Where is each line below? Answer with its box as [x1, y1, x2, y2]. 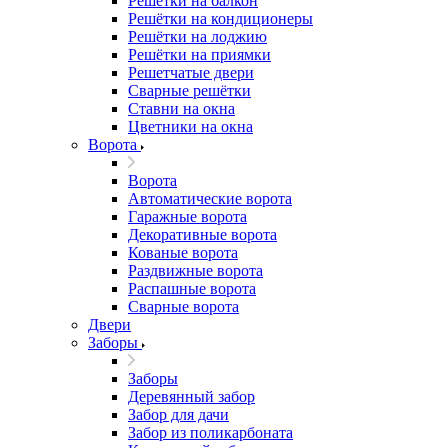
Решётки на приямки [128, 46, 271, 63]
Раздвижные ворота [128, 262, 263, 279]
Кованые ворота [128, 244, 238, 261]
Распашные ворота [128, 280, 256, 297]
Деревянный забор [128, 388, 255, 405]
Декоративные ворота [128, 226, 277, 243]
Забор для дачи [128, 406, 229, 423]
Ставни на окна [128, 100, 235, 117]
